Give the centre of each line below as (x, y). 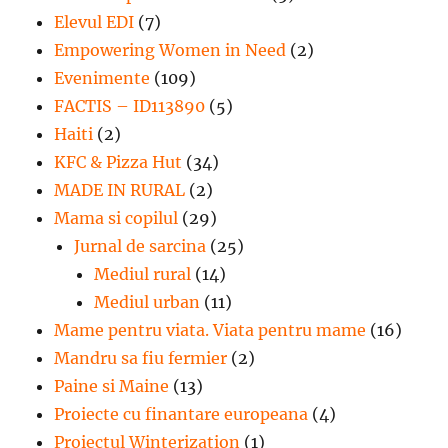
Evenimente (102, 78)
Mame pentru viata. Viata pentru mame (210, 330)
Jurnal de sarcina (140, 246)
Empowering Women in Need (170, 50)
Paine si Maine (112, 386)
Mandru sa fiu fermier (141, 358)
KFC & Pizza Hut (118, 162)
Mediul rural (143, 274)
